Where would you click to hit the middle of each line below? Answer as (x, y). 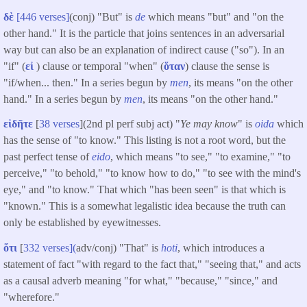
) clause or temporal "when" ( (100, 66)
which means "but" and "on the (214, 16)
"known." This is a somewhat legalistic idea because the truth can (145, 206)
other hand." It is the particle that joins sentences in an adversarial (144, 33)
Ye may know (209, 124)
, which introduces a (221, 248)
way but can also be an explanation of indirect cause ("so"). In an (145, 49)
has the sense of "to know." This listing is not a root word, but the (145, 140)
